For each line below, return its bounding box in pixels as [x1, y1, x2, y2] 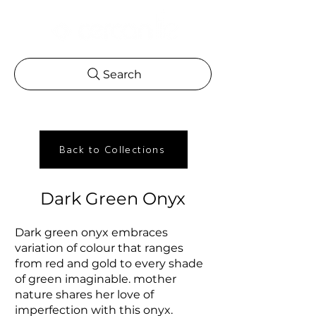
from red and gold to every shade [15, 257, 203, 270]
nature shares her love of [15, 288, 154, 301]
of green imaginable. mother [15, 272, 176, 286]
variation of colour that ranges [15, 241, 183, 255]
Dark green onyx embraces [15, 226, 168, 239]
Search [102, 67, 142, 81]
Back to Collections [59, 143, 166, 156]
